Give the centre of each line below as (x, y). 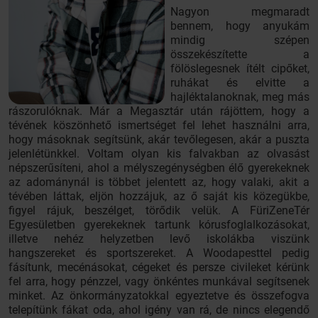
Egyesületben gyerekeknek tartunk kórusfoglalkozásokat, (159, 225)
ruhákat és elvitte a (240, 83)
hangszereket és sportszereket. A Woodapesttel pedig (159, 253)
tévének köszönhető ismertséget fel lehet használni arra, (159, 125)
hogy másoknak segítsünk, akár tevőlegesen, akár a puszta (159, 139)
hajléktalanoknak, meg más (240, 97)
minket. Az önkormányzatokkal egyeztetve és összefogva (159, 296)
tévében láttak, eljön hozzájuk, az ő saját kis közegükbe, (159, 196)
